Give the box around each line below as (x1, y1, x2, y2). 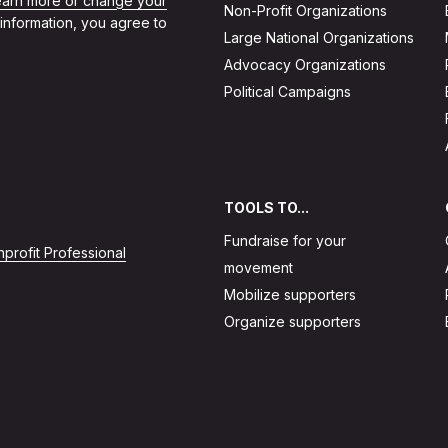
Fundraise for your (224, 231, 346, 249)
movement (224, 258, 293, 276)
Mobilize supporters (224, 285, 356, 303)
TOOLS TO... (224, 198, 309, 216)
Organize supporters (224, 312, 361, 330)
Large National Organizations (224, 28, 414, 46)
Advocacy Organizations (224, 55, 386, 73)
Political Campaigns (224, 82, 351, 100)
